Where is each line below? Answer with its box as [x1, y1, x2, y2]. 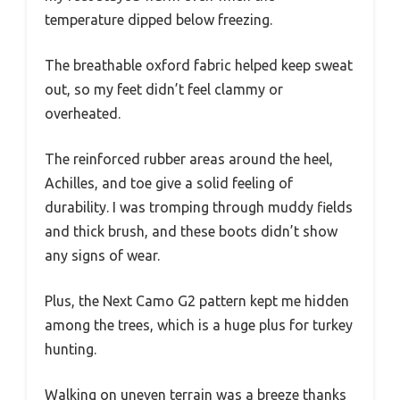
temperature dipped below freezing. [45, 12, 272, 29]
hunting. [45, 341, 96, 358]
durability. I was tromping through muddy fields [45, 199, 353, 216]
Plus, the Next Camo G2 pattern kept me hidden [45, 293, 349, 310]
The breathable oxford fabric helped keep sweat [45, 57, 353, 74]
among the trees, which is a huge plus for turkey [45, 317, 353, 334]
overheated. [45, 105, 121, 122]
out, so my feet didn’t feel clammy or [45, 81, 283, 98]
